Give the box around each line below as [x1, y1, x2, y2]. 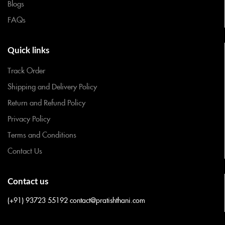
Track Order [8, 64, 45, 75]
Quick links [8, 46, 49, 55]
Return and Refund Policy [8, 96, 85, 107]
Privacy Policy [8, 113, 50, 124]
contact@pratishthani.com [70, 194, 145, 205]
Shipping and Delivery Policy [8, 80, 97, 91]
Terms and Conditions [8, 129, 76, 140]
